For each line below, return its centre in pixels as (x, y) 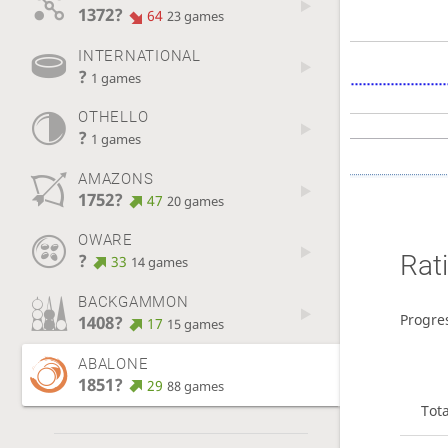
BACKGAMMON (133, 301)
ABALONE (113, 363)
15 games (196, 324)
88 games (196, 386)
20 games (196, 201)
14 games (160, 263)
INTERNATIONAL (139, 55)
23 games (196, 17)
